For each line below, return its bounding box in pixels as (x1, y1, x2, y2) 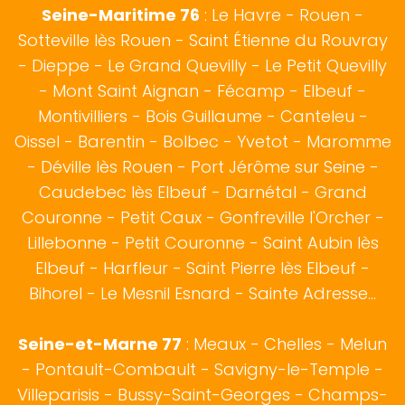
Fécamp (217, 80, 285, 103)
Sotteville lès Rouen (17, 29, 171, 52)
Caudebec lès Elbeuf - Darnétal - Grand (38, 181, 367, 204)
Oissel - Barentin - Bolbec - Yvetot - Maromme (14, 130, 391, 154)
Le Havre (212, 4, 281, 27)
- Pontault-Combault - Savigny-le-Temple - (22, 358, 383, 381)
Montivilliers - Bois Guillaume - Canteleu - (37, 105, 368, 128)
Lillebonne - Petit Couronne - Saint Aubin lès (26, 231, 379, 255)
